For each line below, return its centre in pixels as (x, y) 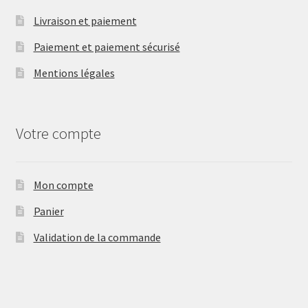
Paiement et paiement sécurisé (107, 46)
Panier (48, 211)
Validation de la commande (97, 238)
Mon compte (63, 185)
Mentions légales (74, 73)
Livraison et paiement (85, 20)
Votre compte (58, 134)
